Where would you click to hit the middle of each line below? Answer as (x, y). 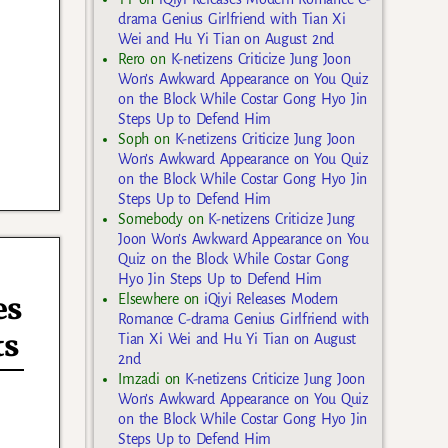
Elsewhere (148, 299)
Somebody (150, 219)
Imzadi (139, 379)
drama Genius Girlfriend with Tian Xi (232, 19)
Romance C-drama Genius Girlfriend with (243, 319)
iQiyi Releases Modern (271, 299)
